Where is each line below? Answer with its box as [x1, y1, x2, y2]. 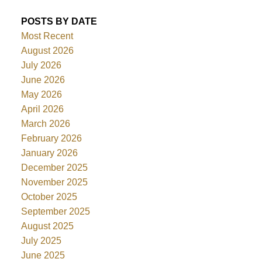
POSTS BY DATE [20, 16, 97, 27]
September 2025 [20, 206, 90, 217]
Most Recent [20, 31, 73, 42]
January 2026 [20, 148, 78, 158]
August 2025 [20, 221, 74, 232]
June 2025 [20, 250, 65, 261]
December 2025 [20, 163, 88, 173]
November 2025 [20, 177, 88, 188]
